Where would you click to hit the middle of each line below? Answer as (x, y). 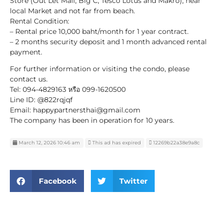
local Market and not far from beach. (72, 11)
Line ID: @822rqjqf (41, 99)
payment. (26, 52)
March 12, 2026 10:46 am (49, 143)
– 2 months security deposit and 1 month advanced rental (108, 41)
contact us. (29, 79)
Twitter (133, 181)
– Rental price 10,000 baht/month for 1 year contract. (99, 31)
